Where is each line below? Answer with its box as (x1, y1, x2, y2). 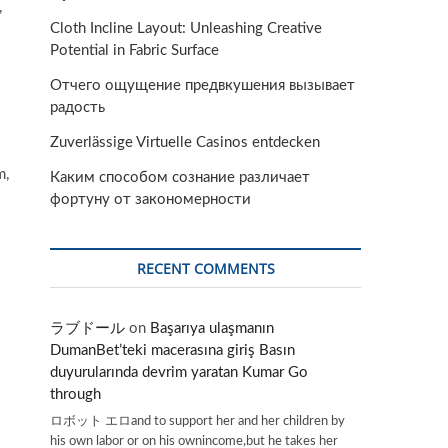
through (50, 387, 101, 402)
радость (50, 100, 105, 115)
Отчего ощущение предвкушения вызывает (50, 78, 355, 93)
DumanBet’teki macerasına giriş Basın (50, 343, 295, 358)
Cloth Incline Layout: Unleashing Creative (50, 21, 322, 36)
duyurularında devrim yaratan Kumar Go (50, 365, 308, 380)
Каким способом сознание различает (50, 170, 310, 185)
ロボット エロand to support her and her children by (50, 413, 345, 428)
